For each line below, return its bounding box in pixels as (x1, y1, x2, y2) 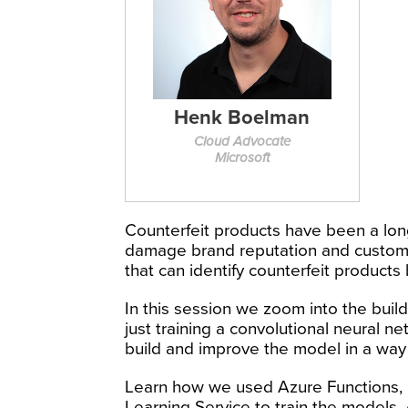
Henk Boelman (174, 105, 311, 129)
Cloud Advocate (193, 132, 291, 149)
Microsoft (214, 148, 270, 166)
